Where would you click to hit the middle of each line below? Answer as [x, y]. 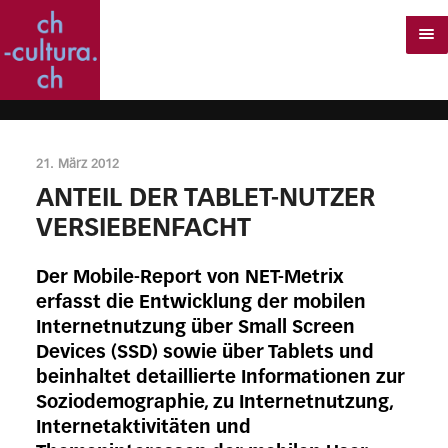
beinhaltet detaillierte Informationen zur [220, 378]
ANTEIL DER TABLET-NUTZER [205, 198]
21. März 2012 [77, 164]
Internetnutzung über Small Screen [195, 328]
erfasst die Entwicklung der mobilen [200, 303]
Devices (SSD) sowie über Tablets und [204, 353]
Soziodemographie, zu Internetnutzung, [214, 403]
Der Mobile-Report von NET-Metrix [189, 278]
